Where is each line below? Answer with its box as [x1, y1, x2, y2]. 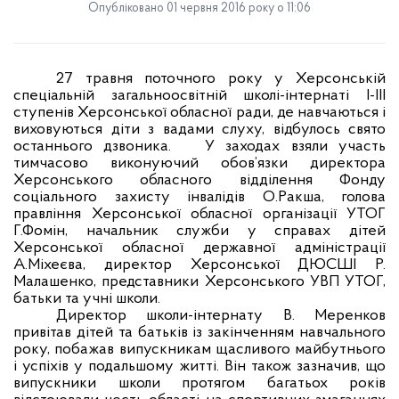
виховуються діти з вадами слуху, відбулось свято [13, 121, 386, 138]
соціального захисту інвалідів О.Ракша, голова [13, 189, 386, 206]
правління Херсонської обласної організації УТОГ [13, 206, 386, 223]
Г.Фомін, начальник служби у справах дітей [13, 223, 386, 240]
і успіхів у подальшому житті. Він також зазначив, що [13, 358, 386, 375]
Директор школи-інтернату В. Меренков [56, 307, 386, 324]
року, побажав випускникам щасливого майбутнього [13, 341, 386, 358]
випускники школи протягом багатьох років [13, 375, 386, 392]
